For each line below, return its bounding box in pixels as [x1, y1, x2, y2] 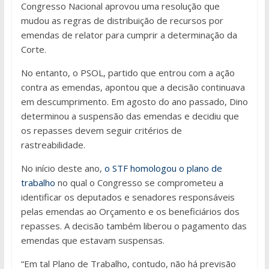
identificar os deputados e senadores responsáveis [20, 190, 235, 203]
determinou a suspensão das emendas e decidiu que [20, 109, 239, 122]
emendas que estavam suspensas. [20, 234, 165, 246]
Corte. [20, 43, 46, 55]
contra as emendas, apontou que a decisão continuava [20, 80, 245, 93]
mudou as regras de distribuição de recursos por [20, 14, 223, 26]
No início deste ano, [20, 162, 104, 174]
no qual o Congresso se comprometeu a [55, 176, 223, 189]
